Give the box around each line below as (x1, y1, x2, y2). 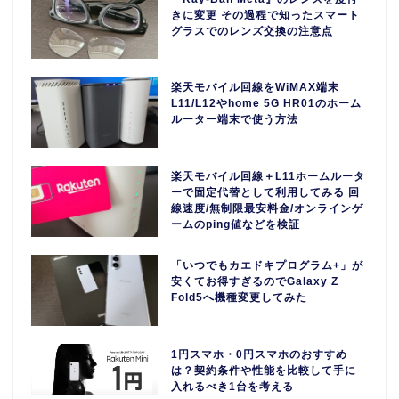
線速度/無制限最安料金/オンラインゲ (171, 202, 364, 216)
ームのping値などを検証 (171, 218, 301, 232)
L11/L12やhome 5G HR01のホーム (171, 97, 362, 110)
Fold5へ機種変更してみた (171, 290, 308, 304)
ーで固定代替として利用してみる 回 (171, 186, 361, 199)
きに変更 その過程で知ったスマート (171, 8, 361, 21)
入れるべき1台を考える (171, 379, 295, 393)
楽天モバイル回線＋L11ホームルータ (171, 170, 366, 183)
